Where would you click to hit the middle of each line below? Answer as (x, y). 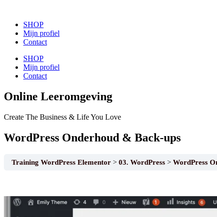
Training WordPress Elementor (62, 162)
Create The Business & (39, 117)
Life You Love (98, 117)
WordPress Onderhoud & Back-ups (92, 137)
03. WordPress (143, 162)
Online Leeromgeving (58, 96)
